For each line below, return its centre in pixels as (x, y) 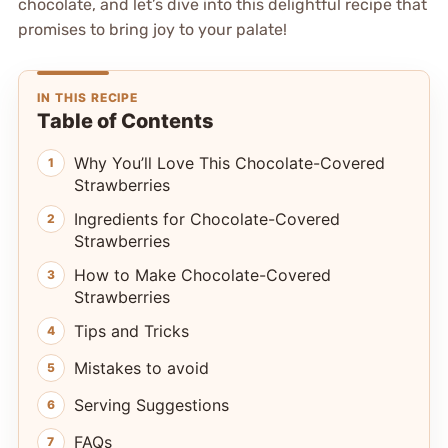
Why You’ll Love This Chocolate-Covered (229, 162)
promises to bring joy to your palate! (152, 29)
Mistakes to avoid (141, 367)
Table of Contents (125, 120)
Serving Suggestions (151, 404)
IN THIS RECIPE (87, 97)
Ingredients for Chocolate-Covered (206, 218)
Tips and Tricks (131, 330)
